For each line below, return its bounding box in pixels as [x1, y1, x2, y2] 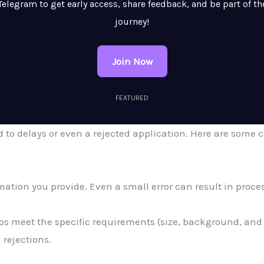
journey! [115, 16, 149, 28]
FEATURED [115, 94, 148, 103]
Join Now [111, 55, 153, 68]
